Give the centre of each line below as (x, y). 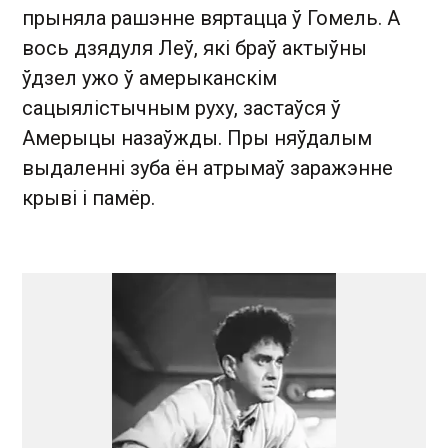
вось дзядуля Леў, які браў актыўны (194, 47)
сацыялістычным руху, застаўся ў (181, 107)
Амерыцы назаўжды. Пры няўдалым (197, 137)
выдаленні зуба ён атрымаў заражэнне (207, 167)
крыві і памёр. (88, 197)
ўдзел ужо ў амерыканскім (149, 77)
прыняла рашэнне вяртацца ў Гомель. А (211, 17)
